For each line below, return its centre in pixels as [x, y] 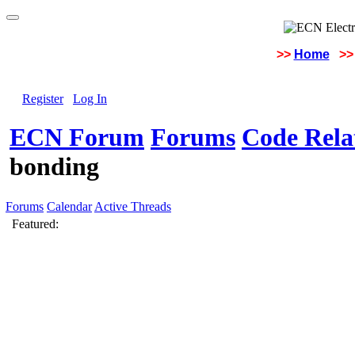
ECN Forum [77, 137]
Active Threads [133, 206]
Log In [90, 99]
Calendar [69, 206]
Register [43, 99]
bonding [54, 167]
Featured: [35, 224]
